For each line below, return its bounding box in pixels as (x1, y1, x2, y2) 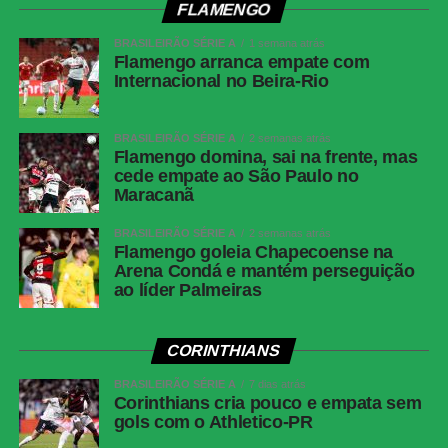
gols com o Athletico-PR (113, 412, 313, 433)
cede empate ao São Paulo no (113, 166, 359, 187)
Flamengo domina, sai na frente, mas (113, 147, 418, 168)
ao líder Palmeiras (113, 280, 262, 301)
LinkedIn (18, 65, 79, 85)
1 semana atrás (248, 37, 325, 50)
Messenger (18, 33, 100, 53)
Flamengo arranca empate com (113, 52, 370, 73)
